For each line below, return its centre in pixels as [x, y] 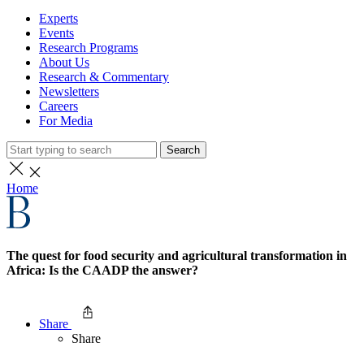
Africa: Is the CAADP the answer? [102, 271]
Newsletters [69, 91]
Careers [58, 106]
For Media [66, 121]
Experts [58, 18]
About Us [64, 62]
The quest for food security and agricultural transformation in [177, 256]
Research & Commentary [104, 77]
